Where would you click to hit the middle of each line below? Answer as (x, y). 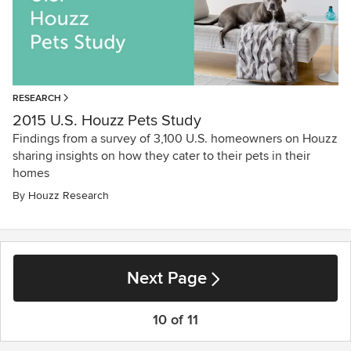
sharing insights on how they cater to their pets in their (161, 156)
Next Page (167, 278)
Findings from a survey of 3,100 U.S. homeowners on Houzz (175, 138)
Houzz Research (69, 195)
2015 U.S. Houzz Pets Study (107, 120)
